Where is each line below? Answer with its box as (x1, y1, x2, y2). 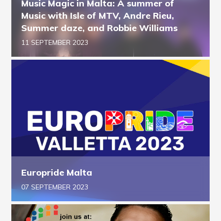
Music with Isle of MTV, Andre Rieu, (21, 10, 174, 21)
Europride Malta (21, 167, 92, 178)
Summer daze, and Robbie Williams (21, 22, 178, 34)
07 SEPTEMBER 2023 (21, 183, 88, 191)
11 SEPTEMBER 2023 (21, 38, 88, 47)
